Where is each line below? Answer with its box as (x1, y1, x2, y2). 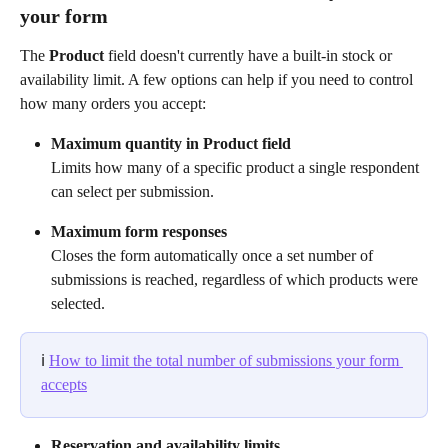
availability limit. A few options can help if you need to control (20, 70, 417, 88)
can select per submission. (51, 182, 214, 200)
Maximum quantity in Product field (51, 134, 291, 152)
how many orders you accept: (20, 94, 206, 112)
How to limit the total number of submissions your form (49, 351, 403, 369)
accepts (41, 375, 87, 393)
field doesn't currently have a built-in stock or (104, 46, 396, 64)
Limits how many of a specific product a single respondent (51, 158, 423, 176)
